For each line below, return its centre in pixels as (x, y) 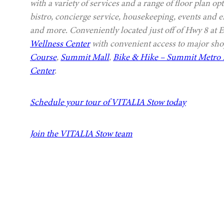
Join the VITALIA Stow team (81, 134)
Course (43, 57)
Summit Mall (85, 57)
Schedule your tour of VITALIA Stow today (108, 102)
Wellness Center (60, 44)
